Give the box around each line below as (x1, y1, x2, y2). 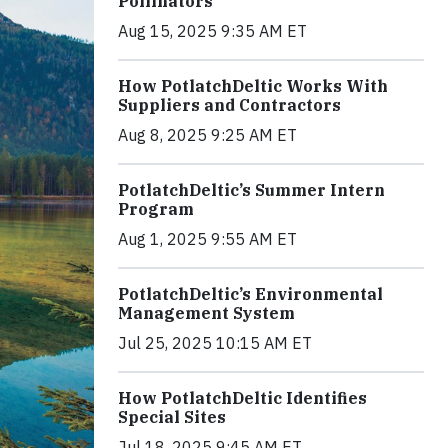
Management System (118, 302, 295, 323)
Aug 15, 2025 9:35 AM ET (118, 20, 307, 41)
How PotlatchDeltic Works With (118, 75, 388, 96)
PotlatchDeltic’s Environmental (118, 283, 383, 304)
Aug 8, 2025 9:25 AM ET (118, 124, 297, 145)
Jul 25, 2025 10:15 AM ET (118, 332, 312, 353)
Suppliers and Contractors (118, 94, 341, 115)
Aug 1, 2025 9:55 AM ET (118, 228, 297, 249)
